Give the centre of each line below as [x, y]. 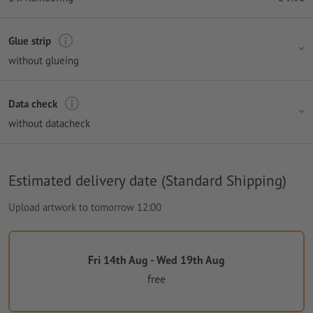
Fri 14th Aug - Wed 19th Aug [156, 260]
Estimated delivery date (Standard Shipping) [147, 181]
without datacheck [49, 124]
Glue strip [30, 41]
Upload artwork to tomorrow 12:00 [85, 208]
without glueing [44, 61]
